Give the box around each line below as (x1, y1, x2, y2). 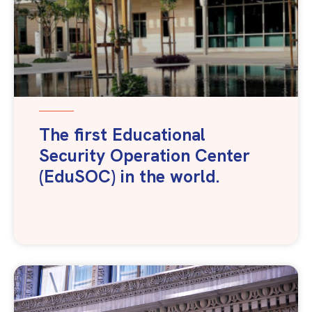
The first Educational (39, 123, 205, 146)
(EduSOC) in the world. (39, 165, 219, 188)
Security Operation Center (39, 144, 250, 167)
